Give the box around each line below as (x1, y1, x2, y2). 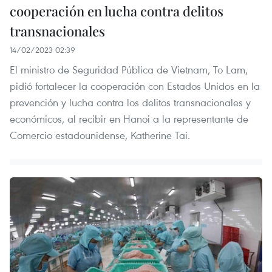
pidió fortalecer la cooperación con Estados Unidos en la (10, 78, 260, 93)
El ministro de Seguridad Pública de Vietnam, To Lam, (10, 62, 248, 76)
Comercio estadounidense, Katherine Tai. (10, 127, 190, 142)
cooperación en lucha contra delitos (10, 1, 223, 20)
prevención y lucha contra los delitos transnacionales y (10, 95, 251, 109)
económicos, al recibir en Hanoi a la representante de (10, 111, 248, 126)
